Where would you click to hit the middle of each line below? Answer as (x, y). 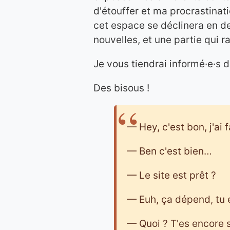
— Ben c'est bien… (169, 151)
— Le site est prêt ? (171, 175)
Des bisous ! (121, 88)
